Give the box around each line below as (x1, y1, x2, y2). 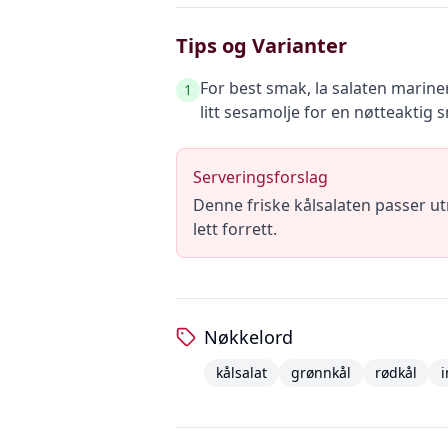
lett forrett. (193, 218, 277, 240)
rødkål (375, 363, 417, 382)
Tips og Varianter (176, 32, 347, 59)
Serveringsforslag (193, 166, 328, 188)
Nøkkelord (204, 325, 293, 349)
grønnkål (291, 363, 351, 382)
